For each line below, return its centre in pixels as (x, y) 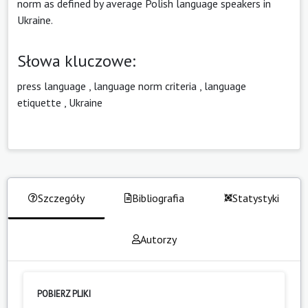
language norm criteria (145, 86)
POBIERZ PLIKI (64, 294)
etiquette (39, 102)
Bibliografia (158, 198)
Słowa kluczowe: (76, 60)
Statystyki (256, 198)
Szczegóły (61, 198)
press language (52, 86)
